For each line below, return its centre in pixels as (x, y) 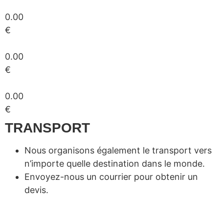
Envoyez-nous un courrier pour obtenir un (111, 176)
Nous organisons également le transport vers (118, 150)
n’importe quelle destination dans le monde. (115, 163)
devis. (36, 190)
